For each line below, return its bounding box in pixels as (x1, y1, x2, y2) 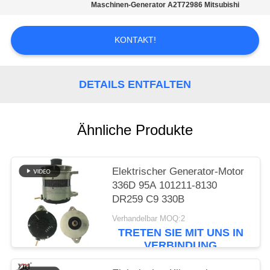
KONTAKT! (114, 35, 156, 45)
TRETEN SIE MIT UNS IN (118, 226, 243, 239)
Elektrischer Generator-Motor (112, 166, 245, 178)
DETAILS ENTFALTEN (79, 78, 191, 90)
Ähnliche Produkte (77, 122, 193, 139)
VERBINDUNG (144, 239, 218, 251)
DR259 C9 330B (112, 193, 185, 206)
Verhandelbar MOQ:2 (112, 214, 186, 223)
